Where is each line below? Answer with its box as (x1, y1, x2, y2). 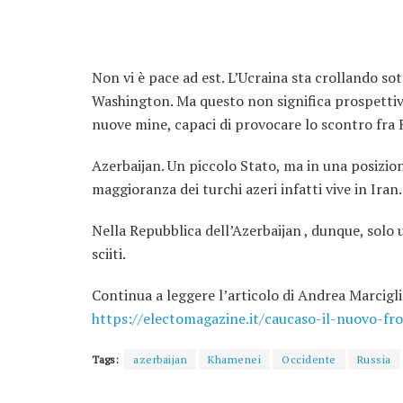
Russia (356, 353, 391, 366)
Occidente (282, 353, 336, 366)
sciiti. (92, 244, 126, 264)
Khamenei (208, 353, 261, 366)
